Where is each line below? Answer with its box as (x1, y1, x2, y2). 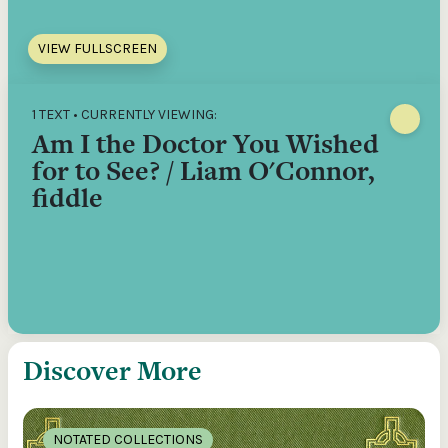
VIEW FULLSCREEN (38, 40, 157, 57)
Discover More (23, 352, 202, 389)
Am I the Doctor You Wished (32, 125, 379, 162)
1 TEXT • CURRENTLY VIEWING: (32, 106, 217, 123)
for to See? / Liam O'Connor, (32, 152, 375, 189)
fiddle (32, 179, 103, 216)
